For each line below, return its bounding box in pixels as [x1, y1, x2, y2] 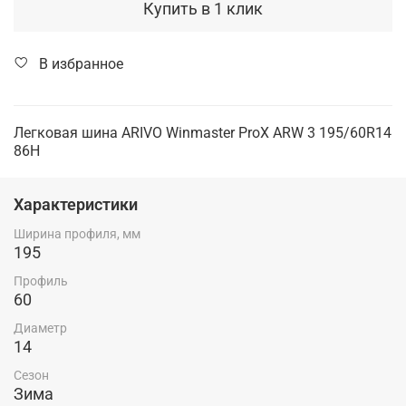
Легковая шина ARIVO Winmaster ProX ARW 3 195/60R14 [14, 123, 391, 141]
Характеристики [14, 194, 138, 214]
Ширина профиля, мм [14, 226, 140, 241]
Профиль [14, 273, 68, 288]
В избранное [39, 54, 123, 72]
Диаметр [14, 321, 67, 336]
